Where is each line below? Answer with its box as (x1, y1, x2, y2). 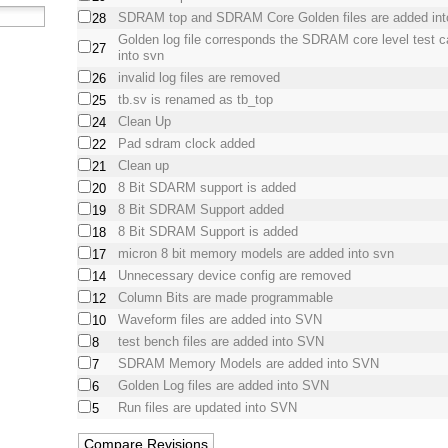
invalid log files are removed (118, 70, 281, 86)
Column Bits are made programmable (118, 290, 334, 306)
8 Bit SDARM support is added (118, 180, 297, 196)
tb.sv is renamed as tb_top (118, 92, 274, 108)
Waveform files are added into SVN (118, 312, 323, 328)
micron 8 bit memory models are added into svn (118, 246, 395, 262)
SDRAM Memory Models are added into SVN (118, 356, 380, 372)
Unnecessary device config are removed (118, 268, 352, 284)
